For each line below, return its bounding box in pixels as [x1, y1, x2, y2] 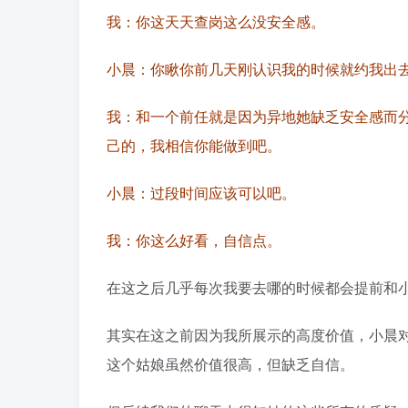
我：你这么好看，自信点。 [107, 229, 281, 251]
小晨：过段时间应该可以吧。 [107, 182, 296, 204]
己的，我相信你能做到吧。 [107, 135, 281, 157]
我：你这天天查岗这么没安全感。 [107, 11, 325, 33]
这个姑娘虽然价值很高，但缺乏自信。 [107, 353, 354, 375]
